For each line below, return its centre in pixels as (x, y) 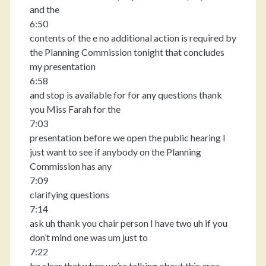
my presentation (62, 66)
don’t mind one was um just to (88, 237)
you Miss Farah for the (75, 109)
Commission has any (70, 166)
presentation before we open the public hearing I (127, 137)
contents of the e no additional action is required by (133, 38)
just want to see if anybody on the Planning (115, 152)
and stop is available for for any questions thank (126, 95)
